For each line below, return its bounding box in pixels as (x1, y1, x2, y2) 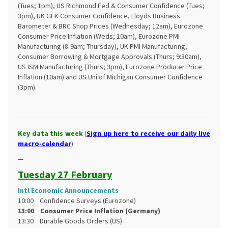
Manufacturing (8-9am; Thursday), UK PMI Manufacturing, (18, 42, 187, 51)
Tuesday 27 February (18, 168, 112, 181)
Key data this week (18, 129, 83, 138)
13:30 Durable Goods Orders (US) (18, 216, 122, 225)
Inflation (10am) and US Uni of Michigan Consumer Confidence (18, 72, 203, 81)
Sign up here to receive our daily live (87, 129, 211, 138)
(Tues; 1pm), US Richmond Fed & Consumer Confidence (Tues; (18, 1, 205, 10)
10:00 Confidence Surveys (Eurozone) (18, 196, 136, 205)
